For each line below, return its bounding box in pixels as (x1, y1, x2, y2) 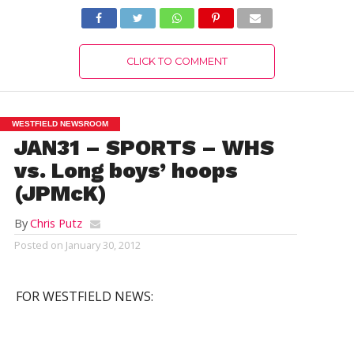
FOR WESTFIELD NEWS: (15, 288, 153, 305)
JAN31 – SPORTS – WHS (13, 135, 274, 160)
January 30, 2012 (65, 238, 141, 252)
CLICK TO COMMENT (126, 55, 228, 67)
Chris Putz (29, 216, 82, 231)
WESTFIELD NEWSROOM (12, 119, 108, 128)
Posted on (13, 238, 63, 252)
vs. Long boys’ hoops (13, 158, 238, 183)
